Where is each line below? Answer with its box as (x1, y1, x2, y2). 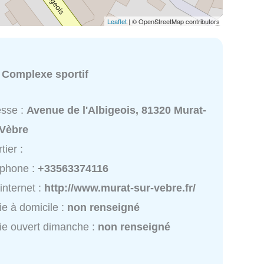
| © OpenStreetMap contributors (127, 16, 220, 26)
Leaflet (107, 16, 127, 26)
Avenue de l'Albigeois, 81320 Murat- (27, 104, 207, 117)
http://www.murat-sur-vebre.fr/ (44, 182, 196, 194)
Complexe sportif (2, 68, 89, 80)
